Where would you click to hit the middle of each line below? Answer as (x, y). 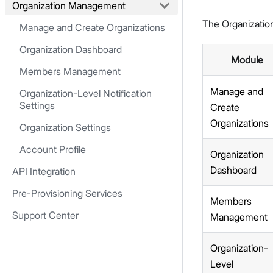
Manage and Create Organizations (92, 27)
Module (247, 60)
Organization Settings (65, 127)
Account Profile (53, 149)
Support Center (45, 215)
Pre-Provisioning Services (67, 193)
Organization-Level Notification (86, 93)
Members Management (70, 71)
